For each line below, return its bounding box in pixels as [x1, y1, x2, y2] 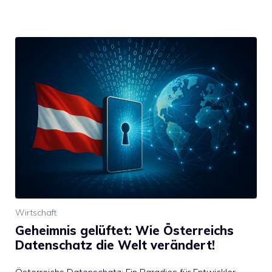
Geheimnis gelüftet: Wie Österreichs [15, 222, 234, 238]
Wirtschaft [15, 206, 56, 218]
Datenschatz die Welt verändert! [15, 237, 215, 253]
